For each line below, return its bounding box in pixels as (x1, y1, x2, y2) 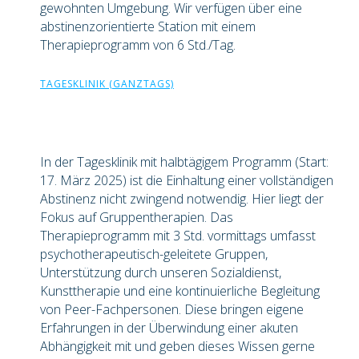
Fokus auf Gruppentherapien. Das (40, 208, 233, 226)
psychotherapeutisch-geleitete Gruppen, (40, 245, 268, 263)
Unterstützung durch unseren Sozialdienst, (40, 264, 281, 281)
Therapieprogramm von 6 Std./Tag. (40, 36, 236, 54)
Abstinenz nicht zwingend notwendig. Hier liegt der (40, 190, 324, 208)
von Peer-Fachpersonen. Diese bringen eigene (40, 301, 304, 318)
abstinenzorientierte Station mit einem (40, 18, 256, 35)
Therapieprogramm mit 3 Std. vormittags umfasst (40, 227, 316, 244)
